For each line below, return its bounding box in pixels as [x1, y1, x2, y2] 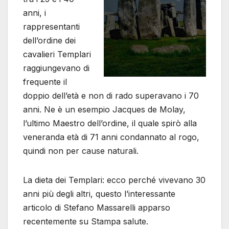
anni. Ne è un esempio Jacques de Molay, [23, 104, 186, 114]
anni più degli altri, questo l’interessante [23, 188, 175, 199]
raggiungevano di [23, 62, 89, 73]
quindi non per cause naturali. [23, 145, 139, 156]
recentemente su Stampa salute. [23, 216, 148, 226]
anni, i [23, 7, 46, 18]
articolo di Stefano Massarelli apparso [23, 202, 170, 213]
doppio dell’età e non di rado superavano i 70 [23, 90, 199, 101]
